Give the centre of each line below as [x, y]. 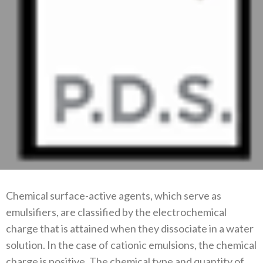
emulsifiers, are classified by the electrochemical [116, 212]
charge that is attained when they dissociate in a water [130, 228]
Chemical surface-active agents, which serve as [114, 195]
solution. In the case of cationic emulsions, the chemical [131, 245]
